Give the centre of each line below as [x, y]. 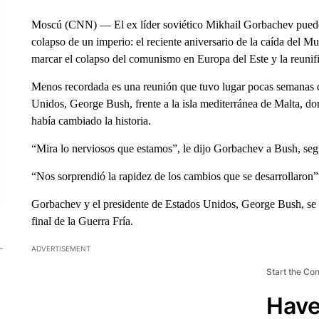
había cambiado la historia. [91, 120]
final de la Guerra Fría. [82, 221]
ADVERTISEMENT [61, 248]
